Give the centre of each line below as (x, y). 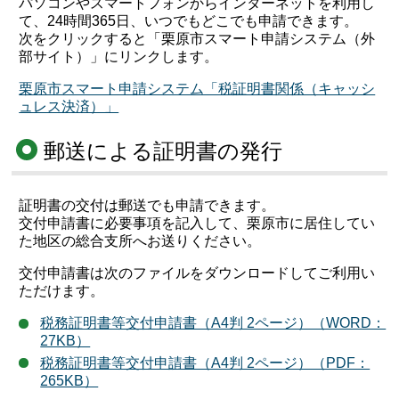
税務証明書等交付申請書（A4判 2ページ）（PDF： (205, 362)
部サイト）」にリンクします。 (119, 57)
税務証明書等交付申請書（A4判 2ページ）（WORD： (213, 322)
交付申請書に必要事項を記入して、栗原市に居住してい (197, 223)
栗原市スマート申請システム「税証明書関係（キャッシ (197, 89)
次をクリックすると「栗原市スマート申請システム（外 (197, 39)
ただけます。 (62, 290)
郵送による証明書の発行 (163, 151)
